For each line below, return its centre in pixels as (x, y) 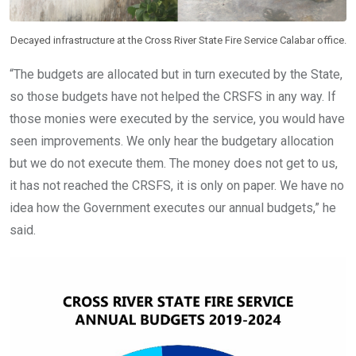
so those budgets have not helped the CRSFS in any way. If (173, 97)
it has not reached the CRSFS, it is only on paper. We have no (177, 186)
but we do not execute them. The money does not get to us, (174, 164)
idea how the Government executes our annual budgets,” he (173, 208)
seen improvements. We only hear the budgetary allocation (172, 141)
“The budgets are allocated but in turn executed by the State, (176, 75)
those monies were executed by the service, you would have (177, 119)
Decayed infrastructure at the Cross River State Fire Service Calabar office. (178, 41)
